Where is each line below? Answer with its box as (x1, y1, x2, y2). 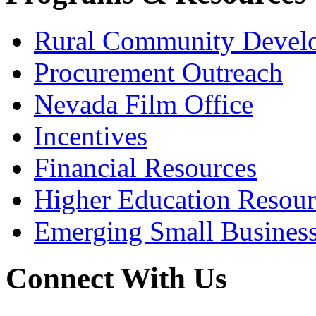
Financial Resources (34, 152, 257, 183)
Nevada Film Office (34, 89, 253, 120)
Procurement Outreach (34, 57, 283, 88)
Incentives (34, 121, 147, 152)
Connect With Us (6, 262, 227, 296)
